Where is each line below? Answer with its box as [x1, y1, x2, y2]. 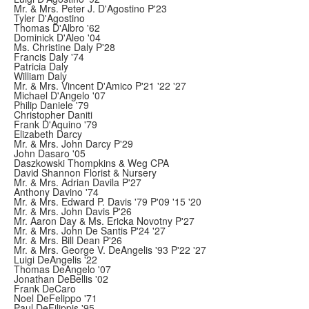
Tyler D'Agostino [14, 11, 85, 25]
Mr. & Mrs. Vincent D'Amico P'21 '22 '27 [14, 79, 186, 92]
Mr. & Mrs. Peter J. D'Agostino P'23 [14, 1, 167, 15]
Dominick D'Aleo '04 [14, 30, 101, 44]
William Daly [14, 69, 67, 83]
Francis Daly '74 [14, 50, 84, 63]
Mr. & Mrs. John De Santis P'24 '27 [14, 223, 166, 237]
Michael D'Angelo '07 [14, 88, 106, 102]
